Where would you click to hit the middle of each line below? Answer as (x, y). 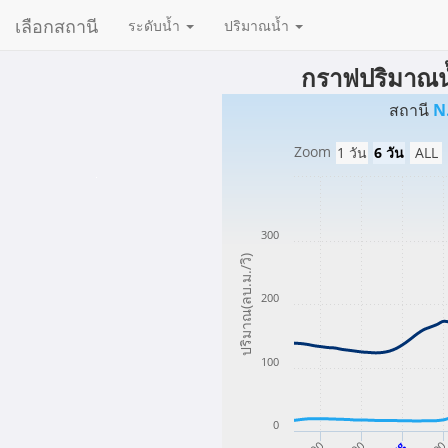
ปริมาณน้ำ (258, 25)
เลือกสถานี (56, 25)
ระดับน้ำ (156, 25)
